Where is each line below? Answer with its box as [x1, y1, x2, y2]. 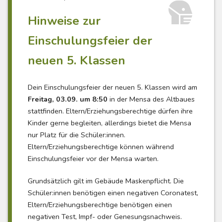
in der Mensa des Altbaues [108, 94, 195, 104]
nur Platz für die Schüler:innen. [28, 129, 125, 140]
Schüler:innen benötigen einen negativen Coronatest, [28, 188, 198, 198]
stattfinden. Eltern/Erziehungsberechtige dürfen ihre [28, 106, 193, 116]
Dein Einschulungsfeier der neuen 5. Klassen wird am [28, 82, 197, 92]
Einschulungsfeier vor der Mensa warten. [28, 153, 159, 164]
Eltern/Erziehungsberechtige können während [28, 141, 174, 152]
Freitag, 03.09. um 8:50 [28, 94, 108, 104]
